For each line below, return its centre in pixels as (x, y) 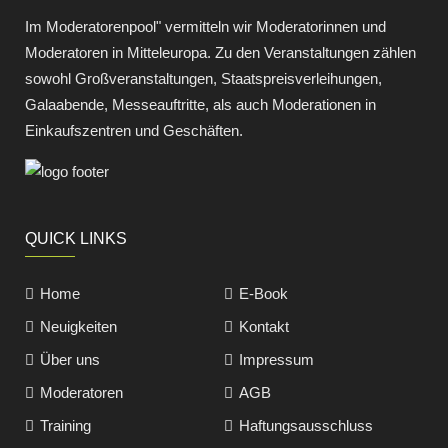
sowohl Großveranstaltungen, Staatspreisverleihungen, (203, 78)
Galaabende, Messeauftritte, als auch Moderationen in (200, 104)
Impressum (276, 359)
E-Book (263, 293)
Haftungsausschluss (306, 425)
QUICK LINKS (76, 238)
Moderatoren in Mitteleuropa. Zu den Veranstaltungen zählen (220, 52)
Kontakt (264, 326)
